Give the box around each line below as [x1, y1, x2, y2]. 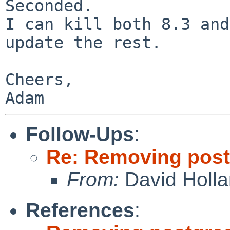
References [26, 199, 135, 221]
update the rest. [5, 33, 161, 52]
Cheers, [5, 70, 73, 89]
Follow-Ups [26, 123, 134, 145]
